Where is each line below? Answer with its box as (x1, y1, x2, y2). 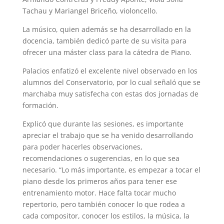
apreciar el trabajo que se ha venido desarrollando (22, 130, 193, 140)
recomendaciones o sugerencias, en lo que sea (22, 153, 179, 163)
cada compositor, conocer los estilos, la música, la (22, 211, 189, 221)
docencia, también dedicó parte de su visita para (22, 36, 186, 46)
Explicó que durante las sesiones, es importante (22, 119, 183, 129)
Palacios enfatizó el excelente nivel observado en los (22, 66, 197, 76)
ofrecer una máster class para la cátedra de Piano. (22, 47, 193, 57)
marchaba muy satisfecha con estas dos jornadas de (22, 89, 198, 99)
